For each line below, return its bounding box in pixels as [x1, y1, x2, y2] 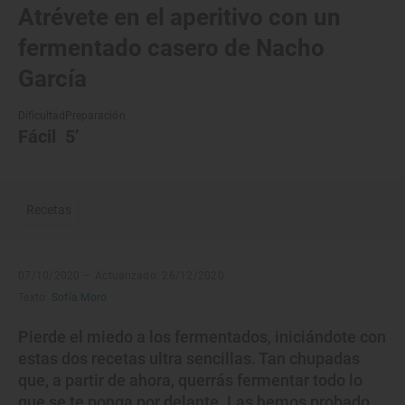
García [18, 65, 87, 92]
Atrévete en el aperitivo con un [18, 4, 341, 31]
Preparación [65, 109, 126, 122]
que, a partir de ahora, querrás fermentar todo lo [18, 371, 363, 390]
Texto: [18, 291, 49, 304]
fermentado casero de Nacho [18, 34, 325, 61]
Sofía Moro [51, 291, 108, 304]
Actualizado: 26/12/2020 [95, 269, 224, 282]
